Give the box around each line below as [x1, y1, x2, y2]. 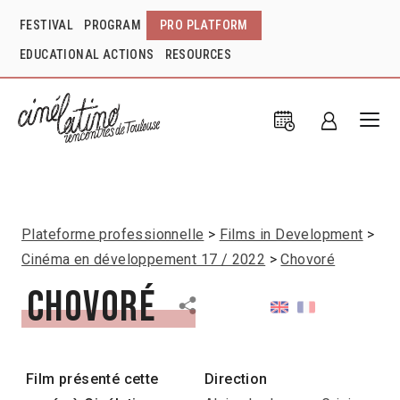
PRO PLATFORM [160, 18, 248, 32]
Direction [204, 370, 268, 387]
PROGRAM [84, 18, 142, 32]
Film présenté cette [26, 370, 159, 387]
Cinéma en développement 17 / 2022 [21, 250, 266, 268]
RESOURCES [164, 47, 232, 62]
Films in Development [219, 225, 363, 243]
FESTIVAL [20, 18, 74, 32]
